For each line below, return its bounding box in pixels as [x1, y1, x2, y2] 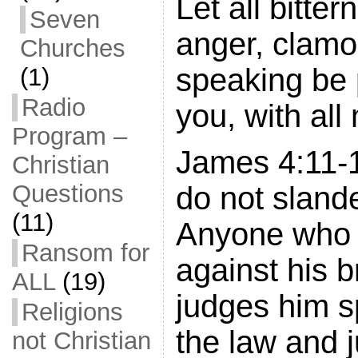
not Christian [11, 327, 151, 355]
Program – [11, 122, 127, 150]
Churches [19, 34, 125, 62]
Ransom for [21, 239, 149, 267]
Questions [11, 180, 124, 208]
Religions [21, 298, 123, 326]
